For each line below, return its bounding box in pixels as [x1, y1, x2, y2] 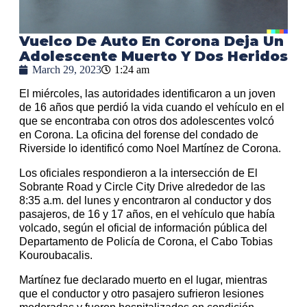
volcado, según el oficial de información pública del [19, 222, 267, 234]
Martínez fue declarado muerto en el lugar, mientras [19, 274, 267, 286]
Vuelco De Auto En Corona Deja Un [19, 33, 284, 50]
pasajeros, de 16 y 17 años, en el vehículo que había [19, 208, 275, 221]
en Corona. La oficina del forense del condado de [19, 129, 258, 141]
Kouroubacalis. [19, 249, 93, 262]
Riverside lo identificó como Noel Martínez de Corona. [19, 143, 281, 155]
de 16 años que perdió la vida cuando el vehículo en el [19, 101, 284, 114]
